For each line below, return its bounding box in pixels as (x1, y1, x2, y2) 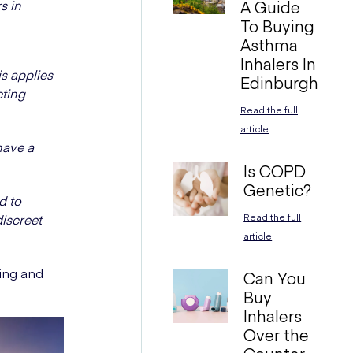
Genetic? (243, 179, 312, 200)
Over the (243, 324, 310, 345)
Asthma (240, 34, 298, 55)
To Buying (240, 15, 314, 36)
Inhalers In (240, 53, 316, 74)
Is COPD (243, 160, 307, 181)
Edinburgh (240, 72, 318, 93)
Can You (243, 267, 307, 288)
